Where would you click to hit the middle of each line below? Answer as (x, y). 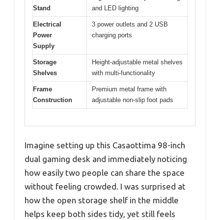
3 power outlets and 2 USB (130, 25)
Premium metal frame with (129, 89)
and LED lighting (115, 8)
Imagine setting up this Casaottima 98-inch (105, 145)
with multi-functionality (124, 73)
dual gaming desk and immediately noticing (106, 159)
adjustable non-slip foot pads (133, 100)
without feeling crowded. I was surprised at (105, 186)
